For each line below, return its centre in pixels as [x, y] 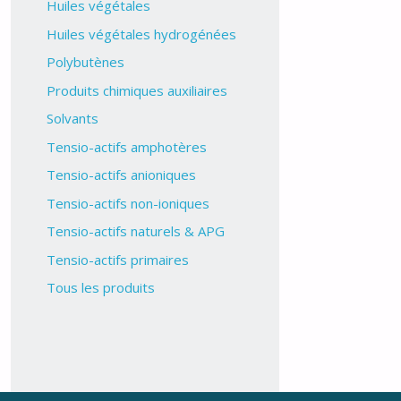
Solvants [72, 119]
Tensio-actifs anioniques [121, 175]
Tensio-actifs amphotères [126, 146]
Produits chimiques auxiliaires [137, 90]
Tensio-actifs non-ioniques [128, 203]
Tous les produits [100, 288]
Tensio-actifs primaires [117, 259]
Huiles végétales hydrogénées [141, 34]
